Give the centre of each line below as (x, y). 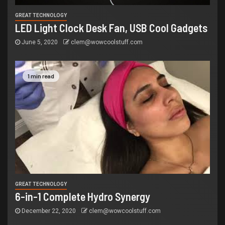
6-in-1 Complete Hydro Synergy (83, 197)
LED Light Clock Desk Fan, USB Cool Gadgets (111, 28)
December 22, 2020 (49, 211)
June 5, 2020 (40, 42)
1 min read (41, 76)
